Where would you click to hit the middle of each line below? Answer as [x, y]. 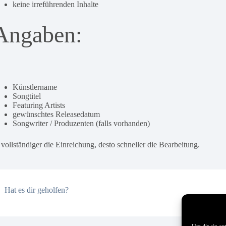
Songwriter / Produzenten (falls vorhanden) [81, 123]
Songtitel [27, 96]
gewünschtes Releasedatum [56, 114]
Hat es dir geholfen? [37, 190]
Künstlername [35, 87]
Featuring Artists [39, 105]
